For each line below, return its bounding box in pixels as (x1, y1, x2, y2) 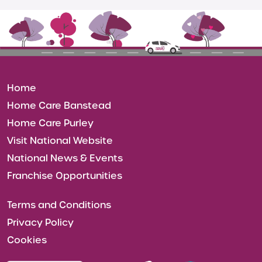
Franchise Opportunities (7, 169, 122, 182)
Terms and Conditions (7, 198, 111, 211)
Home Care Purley (7, 116, 94, 129)
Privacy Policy (7, 216, 74, 229)
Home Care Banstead (7, 99, 111, 112)
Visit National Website (7, 134, 113, 147)
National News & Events (7, 151, 123, 164)
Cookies (7, 233, 47, 246)
